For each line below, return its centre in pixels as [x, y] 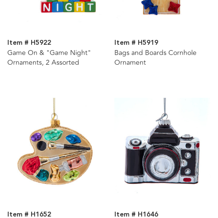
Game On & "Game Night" [49, 53]
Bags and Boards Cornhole [155, 53]
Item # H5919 [136, 43]
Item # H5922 [29, 43]
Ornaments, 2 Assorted [43, 63]
